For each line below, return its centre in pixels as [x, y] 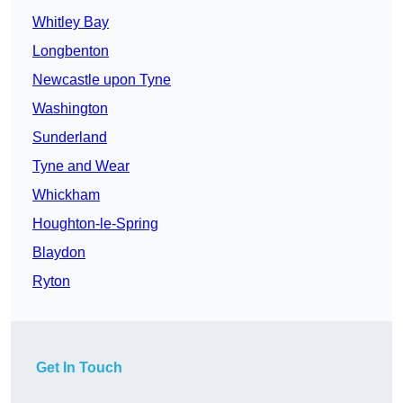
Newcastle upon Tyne [102, 80]
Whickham [66, 195]
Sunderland [70, 138]
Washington [70, 109]
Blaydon [59, 253]
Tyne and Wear [81, 166]
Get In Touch [79, 368]
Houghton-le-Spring [95, 224]
